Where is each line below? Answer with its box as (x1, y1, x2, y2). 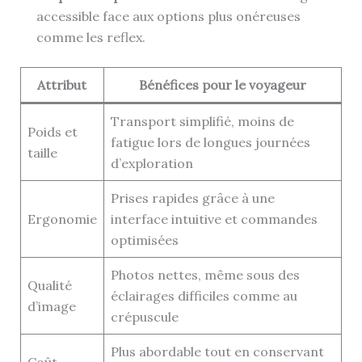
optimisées (110, 232, 179, 249)
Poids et (27, 124, 78, 141)
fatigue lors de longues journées (110, 134, 310, 151)
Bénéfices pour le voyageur (138, 77, 306, 94)
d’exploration (110, 155, 193, 172)
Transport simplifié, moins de (110, 113, 294, 130)
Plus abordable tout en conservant (110, 343, 324, 360)
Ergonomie (27, 211, 97, 228)
